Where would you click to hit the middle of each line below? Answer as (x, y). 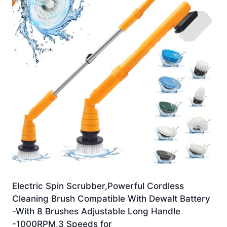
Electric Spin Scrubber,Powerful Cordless (98, 186)
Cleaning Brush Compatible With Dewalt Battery (111, 199)
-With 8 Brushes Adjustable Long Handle (96, 212)
